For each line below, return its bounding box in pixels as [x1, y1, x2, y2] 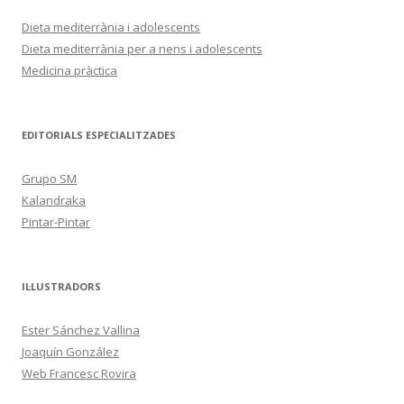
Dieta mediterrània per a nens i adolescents [22, 41, 262, 57]
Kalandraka [22, 192, 86, 208]
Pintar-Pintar [22, 214, 90, 230]
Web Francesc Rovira [22, 365, 136, 381]
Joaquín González [22, 344, 119, 360]
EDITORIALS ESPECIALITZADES [22, 128, 176, 142]
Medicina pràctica [22, 62, 117, 78]
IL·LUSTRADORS [22, 280, 101, 293]
